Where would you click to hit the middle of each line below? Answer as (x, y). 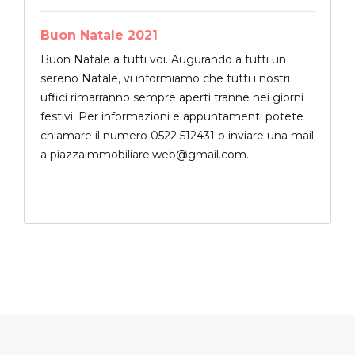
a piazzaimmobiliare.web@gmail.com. (148, 155)
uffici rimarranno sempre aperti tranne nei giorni (172, 98)
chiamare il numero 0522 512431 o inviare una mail (177, 136)
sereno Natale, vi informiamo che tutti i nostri (165, 79)
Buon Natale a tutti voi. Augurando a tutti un (163, 60)
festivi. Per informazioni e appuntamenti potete (172, 117)
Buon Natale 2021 (99, 36)
